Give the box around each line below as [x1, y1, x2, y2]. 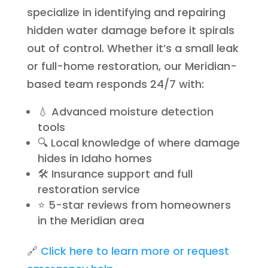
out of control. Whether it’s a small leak [26, 41, 239, 56]
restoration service [37, 182, 140, 197]
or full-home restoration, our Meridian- [26, 59, 237, 74]
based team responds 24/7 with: [26, 77, 204, 92]
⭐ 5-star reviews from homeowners [37, 197, 231, 212]
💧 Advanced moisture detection [37, 104, 214, 119]
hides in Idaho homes [37, 151, 152, 166]
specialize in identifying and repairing [26, 5, 226, 20]
